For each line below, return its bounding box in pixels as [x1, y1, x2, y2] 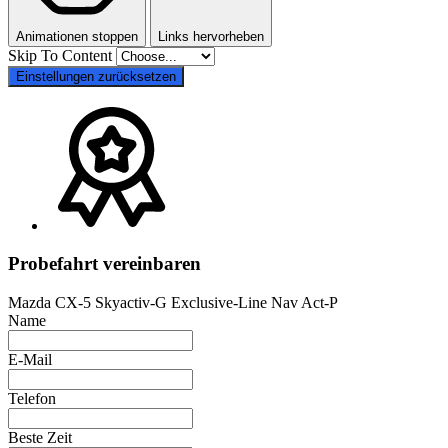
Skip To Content [8, 46, 116, 64]
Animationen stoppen [16, 28, 138, 44]
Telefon [8, 390, 56, 408]
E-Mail [8, 351, 52, 369]
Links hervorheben [158, 28, 264, 44]
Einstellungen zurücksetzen [16, 68, 176, 84]
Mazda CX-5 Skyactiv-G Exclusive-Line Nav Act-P [8, 294, 338, 312]
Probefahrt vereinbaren [8, 253, 201, 275]
